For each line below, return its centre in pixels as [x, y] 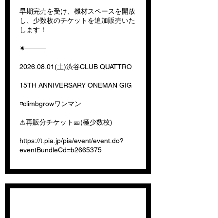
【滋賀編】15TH [80, 205]
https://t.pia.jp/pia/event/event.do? [72, 141]
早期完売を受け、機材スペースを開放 [77, 11]
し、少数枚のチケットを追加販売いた [77, 20]
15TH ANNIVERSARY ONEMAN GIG [76, 85]
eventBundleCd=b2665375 [61, 150]
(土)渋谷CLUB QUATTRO [93, 67]
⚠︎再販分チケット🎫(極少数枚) [66, 122]
